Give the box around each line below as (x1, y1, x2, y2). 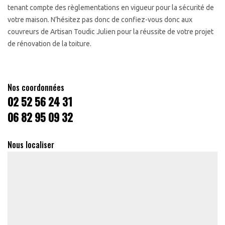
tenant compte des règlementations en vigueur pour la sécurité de (8, 4, 214, 12)
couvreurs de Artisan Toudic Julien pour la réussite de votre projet (8, 28, 213, 36)
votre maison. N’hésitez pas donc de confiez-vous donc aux (8, 16, 192, 24)
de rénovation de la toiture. (8, 40, 91, 48)
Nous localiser (8, 139, 54, 151)
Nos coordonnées (8, 81, 64, 93)
